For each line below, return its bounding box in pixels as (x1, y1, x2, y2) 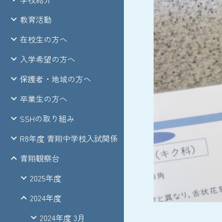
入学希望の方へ (20, 53, 75, 65)
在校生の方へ (20, 33, 67, 45)
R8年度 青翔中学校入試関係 (20, 132, 118, 144)
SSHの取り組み (20, 112, 74, 124)
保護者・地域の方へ (20, 73, 91, 85)
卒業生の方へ (20, 93, 67, 105)
